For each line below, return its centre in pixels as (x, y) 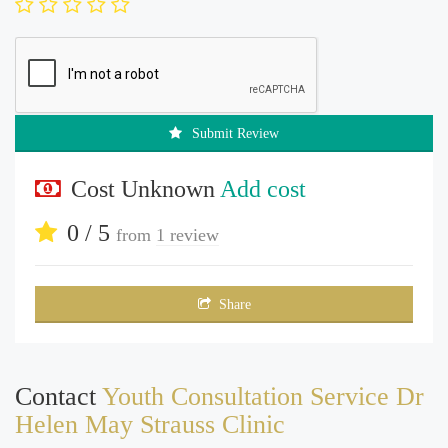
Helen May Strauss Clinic (150, 424)
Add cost (263, 188)
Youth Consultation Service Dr (263, 396)
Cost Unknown (145, 188)
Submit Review (235, 133)
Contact (58, 396)
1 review (187, 234)
